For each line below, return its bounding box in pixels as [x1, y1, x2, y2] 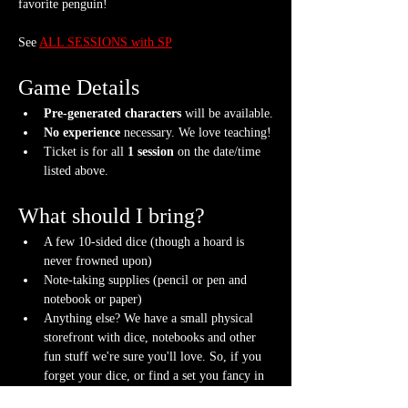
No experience [44, 125, 120, 139]
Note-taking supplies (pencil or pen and [44, 272, 250, 287]
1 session [127, 144, 174, 158]
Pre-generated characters [44, 106, 181, 120]
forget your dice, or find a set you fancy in [44, 368, 268, 382]
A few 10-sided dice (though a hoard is [44, 234, 248, 249]
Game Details [18, 75, 139, 99]
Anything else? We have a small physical [44, 311, 257, 325]
